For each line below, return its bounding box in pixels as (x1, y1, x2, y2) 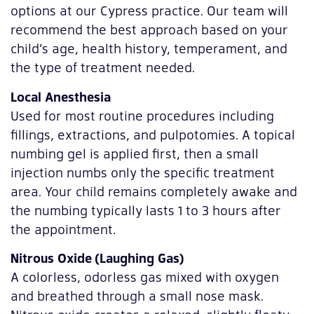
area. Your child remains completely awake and (11, 182, 297, 200)
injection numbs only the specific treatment (11, 163, 275, 181)
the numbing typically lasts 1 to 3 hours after (11, 200, 281, 219)
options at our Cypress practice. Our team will (11, 1, 288, 20)
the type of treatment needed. (11, 58, 195, 76)
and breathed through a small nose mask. (11, 287, 264, 305)
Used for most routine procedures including (11, 106, 274, 124)
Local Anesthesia (11, 87, 111, 105)
